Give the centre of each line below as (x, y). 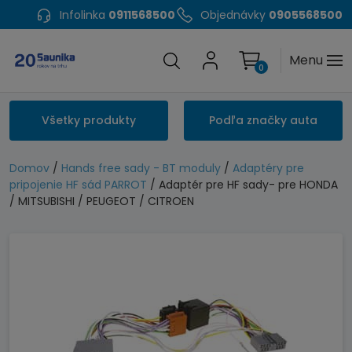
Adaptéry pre (268, 168)
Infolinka (82, 15)
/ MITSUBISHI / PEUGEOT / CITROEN (102, 201)
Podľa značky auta (263, 120)
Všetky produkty (89, 120)
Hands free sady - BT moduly (141, 168)
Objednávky (233, 15)
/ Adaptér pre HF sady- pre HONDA (242, 185)
